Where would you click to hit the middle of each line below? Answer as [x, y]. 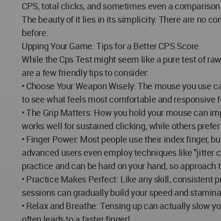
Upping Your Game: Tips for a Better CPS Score [110, 46]
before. [35, 32]
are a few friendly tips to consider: [85, 72]
